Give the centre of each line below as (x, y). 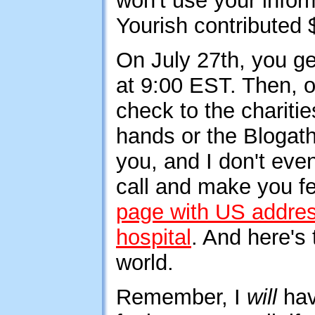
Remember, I (181, 297)
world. (145, 263)
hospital (154, 237)
